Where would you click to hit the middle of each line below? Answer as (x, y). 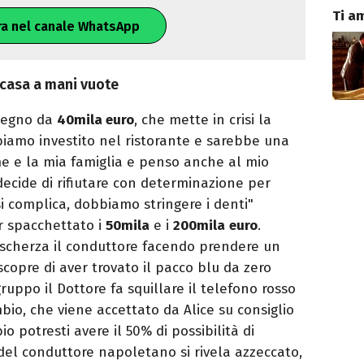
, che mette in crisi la (203, 120)
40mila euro (95, 120)
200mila (199, 226)
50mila (128, 226)
